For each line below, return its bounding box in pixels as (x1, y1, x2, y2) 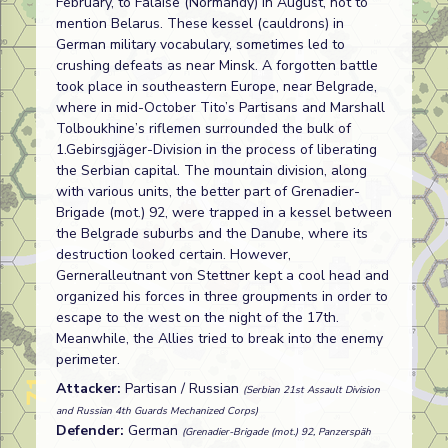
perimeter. (56, 350, 120, 369)
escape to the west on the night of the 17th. (56, 308, 339, 327)
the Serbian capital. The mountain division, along (56, 161, 367, 180)
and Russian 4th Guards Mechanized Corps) (56, 404, 258, 418)
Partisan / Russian (125, 379, 243, 398)
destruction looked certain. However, (56, 245, 291, 264)
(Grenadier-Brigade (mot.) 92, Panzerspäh (182, 425, 371, 439)
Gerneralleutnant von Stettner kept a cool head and (56, 266, 389, 285)
